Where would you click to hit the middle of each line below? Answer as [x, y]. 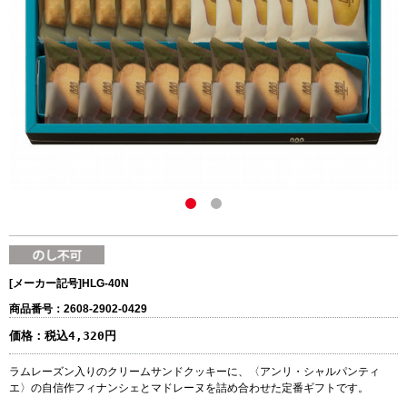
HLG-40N [105, 284]
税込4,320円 [80, 336]
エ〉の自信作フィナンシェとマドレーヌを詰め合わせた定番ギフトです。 [189, 388]
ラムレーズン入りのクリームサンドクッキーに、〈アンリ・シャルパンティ [194, 372]
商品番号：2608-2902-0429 [78, 309]
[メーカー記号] [45, 284]
